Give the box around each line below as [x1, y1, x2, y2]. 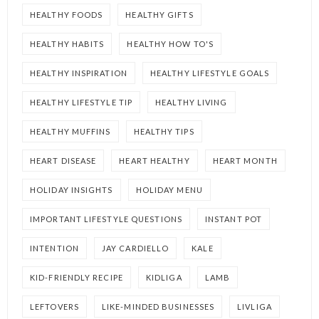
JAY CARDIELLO [101, 244, 169, 253]
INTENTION [30, 244, 79, 253]
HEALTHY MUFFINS [30, 127, 111, 136]
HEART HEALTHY [119, 156, 190, 165]
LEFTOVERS [30, 302, 79, 311]
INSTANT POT [204, 214, 263, 224]
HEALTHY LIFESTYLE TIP [30, 98, 133, 107]
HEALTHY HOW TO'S [127, 39, 214, 48]
